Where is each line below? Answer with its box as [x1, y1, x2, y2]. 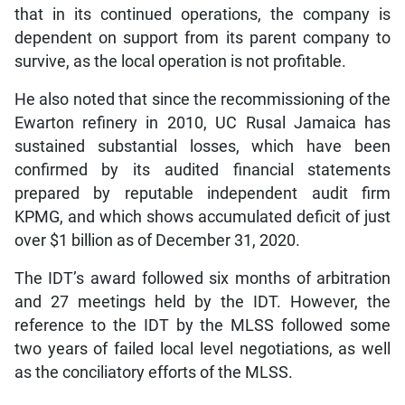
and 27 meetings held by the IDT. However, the [14, 292, 391, 311]
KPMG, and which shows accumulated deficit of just [14, 207, 391, 226]
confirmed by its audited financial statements [14, 160, 391, 179]
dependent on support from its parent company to [14, 28, 391, 47]
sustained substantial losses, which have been [14, 137, 391, 155]
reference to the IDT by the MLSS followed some [14, 316, 391, 334]
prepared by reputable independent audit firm [14, 184, 391, 202]
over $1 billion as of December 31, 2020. [14, 231, 300, 250]
